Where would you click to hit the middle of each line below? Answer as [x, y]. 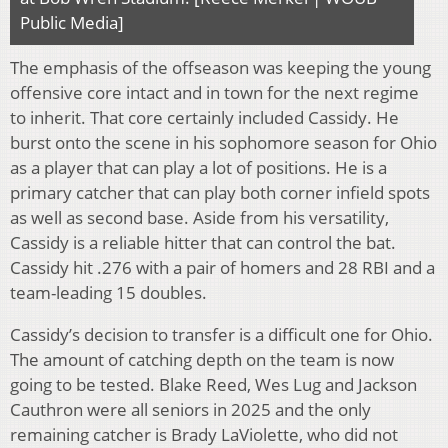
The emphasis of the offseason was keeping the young [220, 67]
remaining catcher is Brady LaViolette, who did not [204, 434]
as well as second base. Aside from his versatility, [199, 217]
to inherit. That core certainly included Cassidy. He [204, 117]
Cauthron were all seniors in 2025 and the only [190, 409]
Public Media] [72, 22]
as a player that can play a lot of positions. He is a [198, 167]
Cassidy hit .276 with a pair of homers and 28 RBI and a [222, 267]
